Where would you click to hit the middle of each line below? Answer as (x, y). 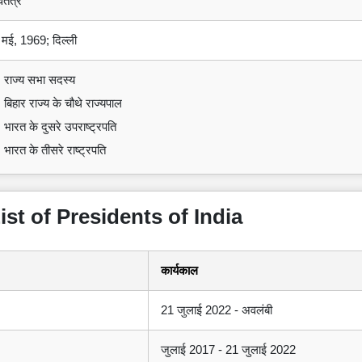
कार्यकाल (179, 271)
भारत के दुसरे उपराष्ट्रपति (60, 127)
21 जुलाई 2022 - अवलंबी (217, 310)
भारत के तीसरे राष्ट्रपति (55, 150)
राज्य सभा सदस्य (40, 80)
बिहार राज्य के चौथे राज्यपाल (63, 103)
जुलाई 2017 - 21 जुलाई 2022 (228, 350)
